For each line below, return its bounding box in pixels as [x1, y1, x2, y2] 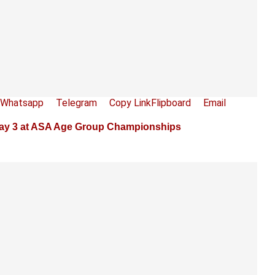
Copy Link [109, 96, 151, 109]
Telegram [56, 96, 97, 109]
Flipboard [151, 96, 191, 109]
